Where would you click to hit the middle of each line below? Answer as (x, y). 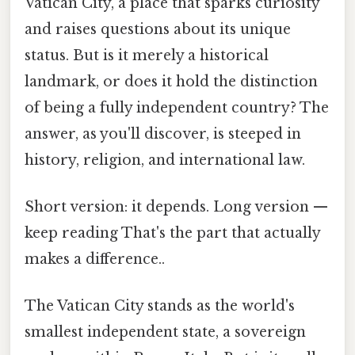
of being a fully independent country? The (177, 107)
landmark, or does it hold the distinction (171, 81)
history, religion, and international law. (165, 160)
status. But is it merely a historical (147, 55)
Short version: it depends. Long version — (176, 207)
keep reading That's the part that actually (172, 233)
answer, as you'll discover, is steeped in (163, 134)
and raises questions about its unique (158, 29)
